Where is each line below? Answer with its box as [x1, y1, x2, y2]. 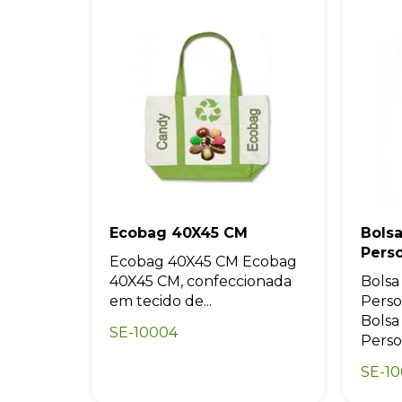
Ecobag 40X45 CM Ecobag [109, 252, 297, 270]
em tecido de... [109, 292, 212, 310]
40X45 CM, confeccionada [109, 272, 292, 290]
